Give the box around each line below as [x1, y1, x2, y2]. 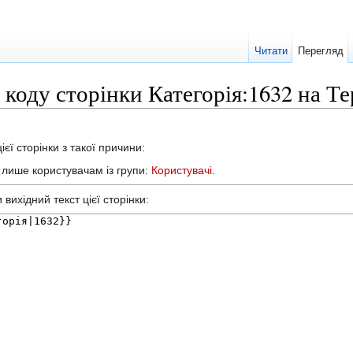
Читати [254, 45, 288, 57]
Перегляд [297, 45, 344, 57]
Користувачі [151, 163, 212, 176]
